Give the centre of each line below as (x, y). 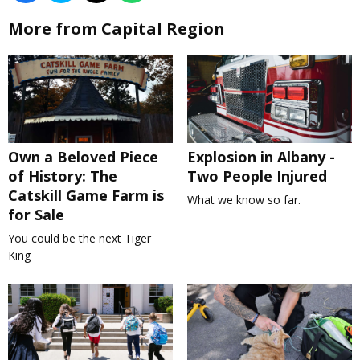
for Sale (36, 215)
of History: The (63, 176)
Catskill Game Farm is (86, 196)
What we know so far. (243, 200)
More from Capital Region (117, 29)
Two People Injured (257, 176)
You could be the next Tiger (80, 239)
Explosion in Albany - (261, 157)
